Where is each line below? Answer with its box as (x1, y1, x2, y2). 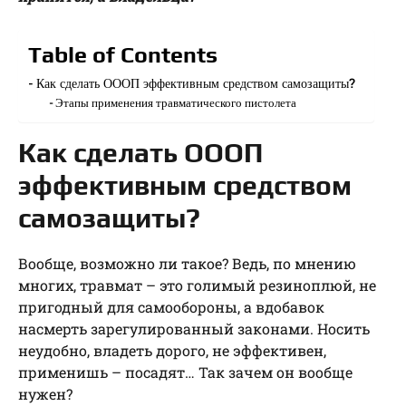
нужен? (18, 384, 72, 404)
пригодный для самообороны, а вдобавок (18, 297, 324, 317)
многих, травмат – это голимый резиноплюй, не (18, 275, 376, 295)
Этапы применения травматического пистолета (55, 94, 297, 111)
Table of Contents (28, 42, 217, 69)
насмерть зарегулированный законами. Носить (18, 319, 370, 339)
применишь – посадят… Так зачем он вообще (18, 362, 353, 382)
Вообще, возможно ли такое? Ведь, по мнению (18, 254, 356, 274)
